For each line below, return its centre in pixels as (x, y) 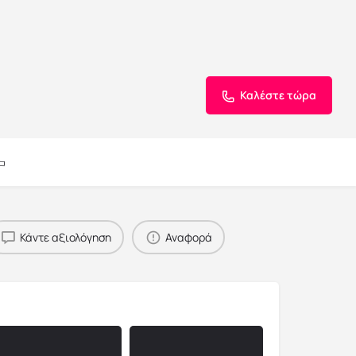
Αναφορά (188, 237)
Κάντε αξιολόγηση (65, 237)
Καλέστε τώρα (278, 95)
